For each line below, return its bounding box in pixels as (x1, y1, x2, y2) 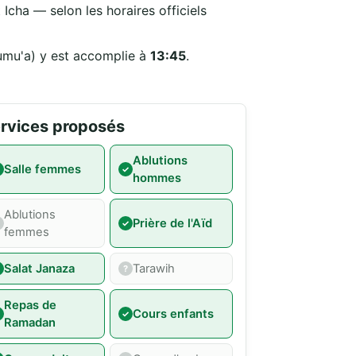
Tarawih (132, 261, 175, 277)
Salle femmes (4, 162, 82, 177)
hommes (132, 171, 181, 186)
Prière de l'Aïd (132, 216, 212, 231)
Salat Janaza (4, 261, 75, 277)
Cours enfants (132, 307, 214, 322)
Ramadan (4, 315, 56, 331)
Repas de (4, 298, 57, 313)
